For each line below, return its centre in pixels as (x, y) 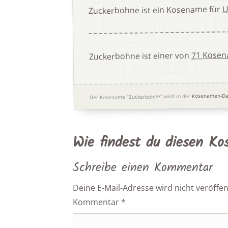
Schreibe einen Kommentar (143, 168)
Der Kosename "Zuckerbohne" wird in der (141, 96)
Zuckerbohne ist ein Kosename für (155, 10)
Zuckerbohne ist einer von (140, 55)
